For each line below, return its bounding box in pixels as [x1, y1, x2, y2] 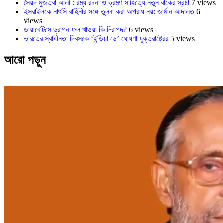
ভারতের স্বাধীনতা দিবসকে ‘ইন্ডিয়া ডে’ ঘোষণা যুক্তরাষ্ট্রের [24, 34, 168, 43]
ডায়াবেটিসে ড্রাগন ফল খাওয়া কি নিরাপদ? [24, 25, 127, 34]
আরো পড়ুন [4, 53, 46, 66]
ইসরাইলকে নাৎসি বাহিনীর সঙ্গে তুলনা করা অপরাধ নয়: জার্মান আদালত [24, 7, 194, 16]
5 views [170, 34, 195, 43]
